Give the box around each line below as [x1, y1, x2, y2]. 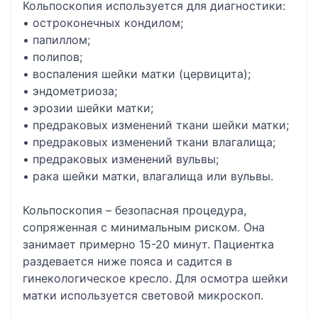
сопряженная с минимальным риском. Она [23, 220, 265, 234]
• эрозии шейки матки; [23, 101, 153, 115]
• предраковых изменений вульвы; [23, 152, 219, 166]
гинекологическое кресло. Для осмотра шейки [23, 271, 288, 285]
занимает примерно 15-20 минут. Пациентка [23, 237, 274, 251]
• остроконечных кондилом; [23, 16, 183, 30]
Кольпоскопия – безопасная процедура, [23, 203, 246, 217]
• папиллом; [23, 33, 90, 47]
